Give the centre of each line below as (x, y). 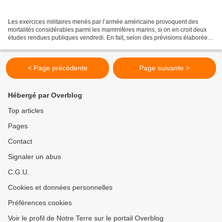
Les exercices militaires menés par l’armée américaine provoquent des (103, 22)
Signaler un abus (34, 157)
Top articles (26, 111)
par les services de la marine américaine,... (65, 45)
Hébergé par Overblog (45, 95)
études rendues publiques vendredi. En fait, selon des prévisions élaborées (109, 37)
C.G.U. (19, 172)
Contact (20, 141)
